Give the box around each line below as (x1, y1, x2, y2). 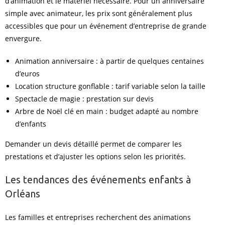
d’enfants (15, 119, 46, 129)
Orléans (5, 188, 40, 199)
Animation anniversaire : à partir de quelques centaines (15, 56, 204, 66)
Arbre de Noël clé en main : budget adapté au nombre (15, 106, 198, 116)
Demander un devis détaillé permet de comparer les (5, 139, 182, 149)
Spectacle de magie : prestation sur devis (15, 94, 154, 103)
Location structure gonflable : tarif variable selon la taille (15, 81, 205, 91)
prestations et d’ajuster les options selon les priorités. (5, 152, 186, 161)
